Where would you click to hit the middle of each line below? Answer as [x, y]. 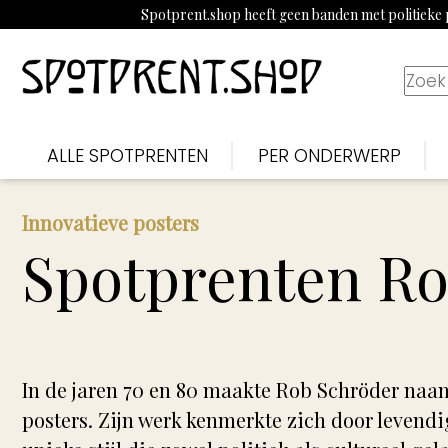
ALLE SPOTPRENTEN [127, 155]
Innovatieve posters [110, 222]
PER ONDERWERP [329, 155]
